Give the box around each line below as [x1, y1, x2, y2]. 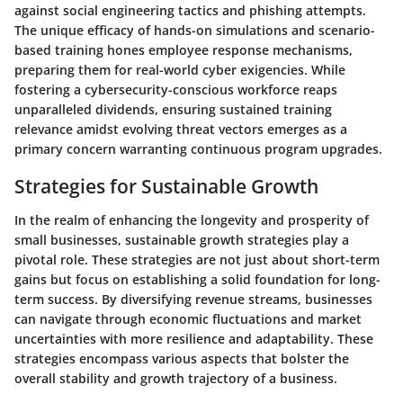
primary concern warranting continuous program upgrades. [14, 139, 382, 157]
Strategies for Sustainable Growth [14, 173, 318, 199]
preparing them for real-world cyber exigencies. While [14, 60, 345, 78]
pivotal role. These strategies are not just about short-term [14, 251, 380, 269]
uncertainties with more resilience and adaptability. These [14, 330, 373, 348]
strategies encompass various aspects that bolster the [14, 350, 349, 368]
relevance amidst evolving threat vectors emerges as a [14, 120, 347, 138]
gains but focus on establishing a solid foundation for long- [14, 271, 381, 289]
